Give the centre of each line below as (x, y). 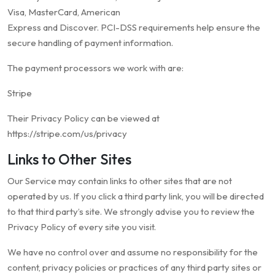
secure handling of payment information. (90, 43)
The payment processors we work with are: (95, 68)
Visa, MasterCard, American (64, 12)
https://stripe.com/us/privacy (67, 134)
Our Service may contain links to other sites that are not (120, 181)
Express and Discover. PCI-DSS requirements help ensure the (134, 28)
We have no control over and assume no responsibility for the (133, 252)
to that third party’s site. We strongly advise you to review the (131, 212)
